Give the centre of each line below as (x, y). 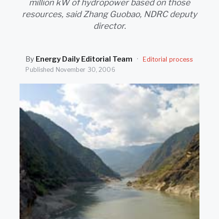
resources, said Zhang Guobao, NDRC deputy (109, 14)
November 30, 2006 (85, 70)
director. (109, 26)
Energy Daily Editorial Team (84, 59)
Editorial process (168, 59)
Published (41, 70)
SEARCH (28, 6)
